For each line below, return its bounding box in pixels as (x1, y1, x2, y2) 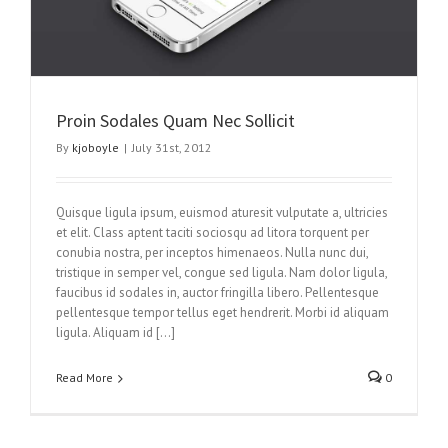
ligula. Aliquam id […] (56, 324, 175, 342)
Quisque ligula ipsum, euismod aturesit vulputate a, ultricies (56, 204, 388, 222)
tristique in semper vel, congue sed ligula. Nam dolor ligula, (56, 264, 387, 282)
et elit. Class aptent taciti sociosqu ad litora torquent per (56, 224, 369, 242)
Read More (56, 370, 113, 386)
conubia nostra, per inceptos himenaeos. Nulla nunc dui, (56, 244, 368, 262)
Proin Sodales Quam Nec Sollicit (56, 109, 295, 133)
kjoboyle (72, 140, 119, 156)
